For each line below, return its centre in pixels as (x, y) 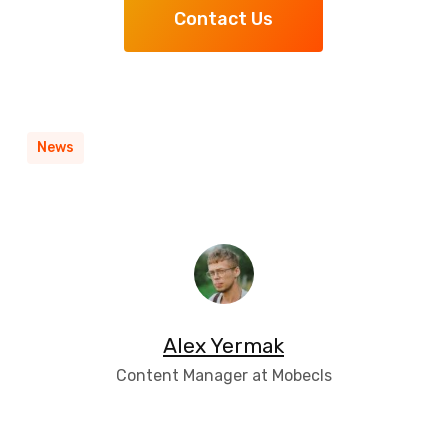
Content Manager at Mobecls (223, 375)
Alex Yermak (224, 345)
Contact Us (224, 19)
